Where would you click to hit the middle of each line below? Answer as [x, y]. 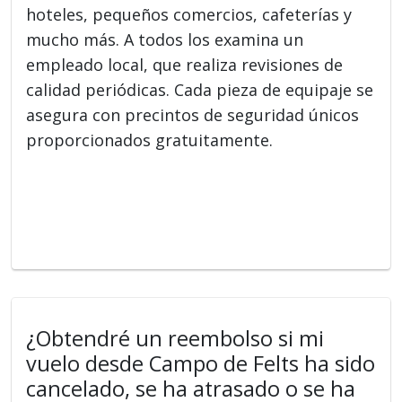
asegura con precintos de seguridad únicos [193, 114]
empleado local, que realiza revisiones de [185, 64]
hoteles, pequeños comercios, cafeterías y [189, 14]
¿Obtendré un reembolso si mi [175, 338]
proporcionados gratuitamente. [150, 140]
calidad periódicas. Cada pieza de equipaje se [200, 89]
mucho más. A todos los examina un [165, 39]
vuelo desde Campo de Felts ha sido [201, 363]
